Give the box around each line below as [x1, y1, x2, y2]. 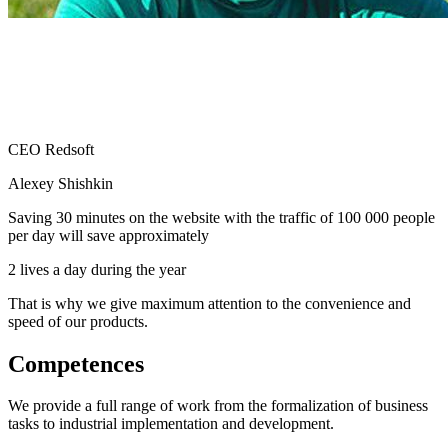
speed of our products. [8, 312, 148, 330]
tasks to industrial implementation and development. [8, 415, 334, 433]
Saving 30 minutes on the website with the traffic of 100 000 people [8, 208, 435, 226]
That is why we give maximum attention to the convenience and [8, 294, 411, 312]
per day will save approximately [8, 226, 209, 244]
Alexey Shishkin [8, 174, 113, 192]
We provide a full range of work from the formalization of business [8, 397, 428, 415]
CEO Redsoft [8, 140, 94, 158]
